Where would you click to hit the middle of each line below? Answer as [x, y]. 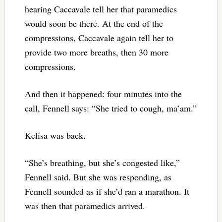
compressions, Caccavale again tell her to [99, 38]
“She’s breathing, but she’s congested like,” [102, 163]
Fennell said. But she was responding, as [98, 177]
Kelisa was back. [55, 136]
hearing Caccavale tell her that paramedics [101, 9]
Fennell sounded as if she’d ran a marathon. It [107, 192]
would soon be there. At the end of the [94, 24]
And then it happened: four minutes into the [103, 94]
